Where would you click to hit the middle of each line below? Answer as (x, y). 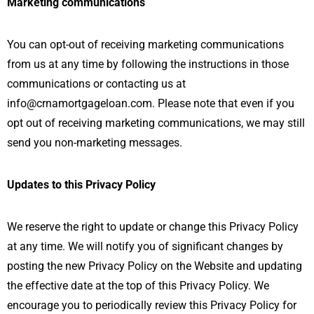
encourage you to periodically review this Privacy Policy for (152, 305)
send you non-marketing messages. (95, 142)
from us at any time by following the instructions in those (148, 64)
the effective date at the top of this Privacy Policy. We (138, 285)
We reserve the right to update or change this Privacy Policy (153, 226)
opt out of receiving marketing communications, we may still (156, 123)
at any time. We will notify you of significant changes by (145, 246)
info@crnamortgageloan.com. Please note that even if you (151, 103)
